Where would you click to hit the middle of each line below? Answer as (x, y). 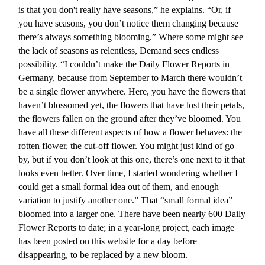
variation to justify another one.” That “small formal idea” (126, 201)
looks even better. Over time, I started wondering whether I (128, 173)
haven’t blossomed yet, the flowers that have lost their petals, (132, 105)
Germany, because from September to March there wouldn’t (130, 78)
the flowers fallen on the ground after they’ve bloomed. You (130, 119)
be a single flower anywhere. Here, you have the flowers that (132, 92)
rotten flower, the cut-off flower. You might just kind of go (127, 146)
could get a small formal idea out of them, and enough (119, 187)
